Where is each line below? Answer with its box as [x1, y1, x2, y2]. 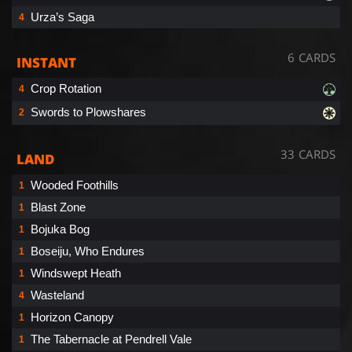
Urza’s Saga [31, 9, 94, 24]
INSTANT [16, 53, 76, 71]
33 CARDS [280, 145, 335, 162]
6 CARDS [288, 49, 335, 65]
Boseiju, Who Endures [31, 244, 145, 258]
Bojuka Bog [31, 222, 90, 236]
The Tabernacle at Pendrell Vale [31, 332, 192, 346]
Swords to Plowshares [31, 104, 146, 119]
